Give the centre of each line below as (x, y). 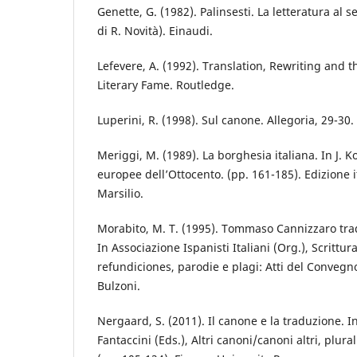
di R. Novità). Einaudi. (155, 30)
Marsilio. (120, 194)
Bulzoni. (119, 286)
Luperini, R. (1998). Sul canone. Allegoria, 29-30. (226, 120)
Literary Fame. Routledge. (166, 85)
